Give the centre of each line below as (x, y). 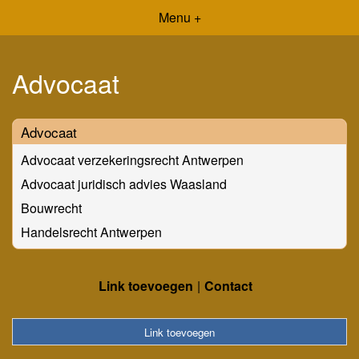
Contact (228, 285)
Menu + (179, 17)
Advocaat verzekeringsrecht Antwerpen (132, 159)
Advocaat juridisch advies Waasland (124, 184)
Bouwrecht (51, 208)
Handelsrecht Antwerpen (91, 232)
